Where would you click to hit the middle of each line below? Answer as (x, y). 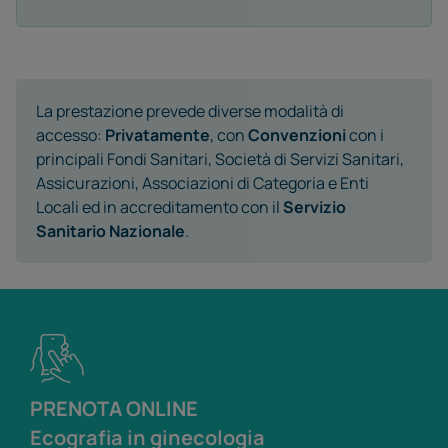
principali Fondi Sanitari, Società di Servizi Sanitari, (220, 158)
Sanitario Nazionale (110, 230)
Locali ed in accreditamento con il (159, 206)
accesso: (70, 134)
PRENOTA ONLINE (114, 408)
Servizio (314, 206)
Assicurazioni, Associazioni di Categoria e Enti (202, 182)
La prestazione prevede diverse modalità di (190, 110)
